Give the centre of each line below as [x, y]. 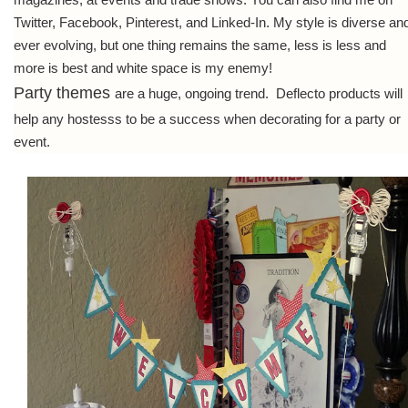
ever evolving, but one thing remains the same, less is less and [200, 45]
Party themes [64, 93]
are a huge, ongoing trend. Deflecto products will [259, 93]
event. [32, 142]
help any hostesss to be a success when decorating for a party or [207, 119]
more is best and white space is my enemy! [143, 68]
